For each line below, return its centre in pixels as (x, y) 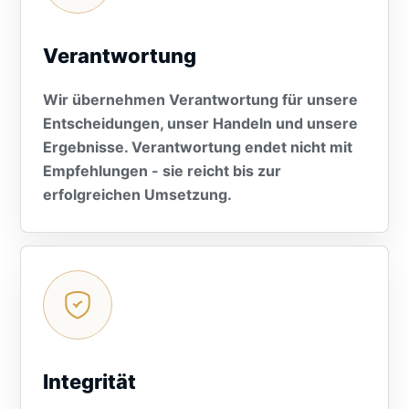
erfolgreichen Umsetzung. (137, 194)
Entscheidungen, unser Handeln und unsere (200, 123)
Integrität (89, 382)
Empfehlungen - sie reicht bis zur (162, 171)
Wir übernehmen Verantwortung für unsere (200, 100)
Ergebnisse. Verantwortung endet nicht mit (198, 147)
